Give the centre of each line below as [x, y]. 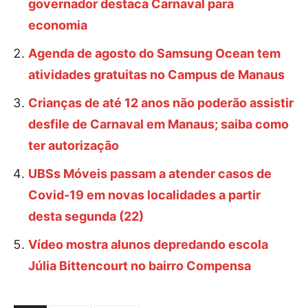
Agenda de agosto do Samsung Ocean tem [154, 53]
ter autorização [74, 145]
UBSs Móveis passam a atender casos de [150, 173]
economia [58, 25]
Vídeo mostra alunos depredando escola [148, 244]
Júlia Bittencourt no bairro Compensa [140, 265]
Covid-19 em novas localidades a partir [144, 195]
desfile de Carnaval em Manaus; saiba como [158, 124]
